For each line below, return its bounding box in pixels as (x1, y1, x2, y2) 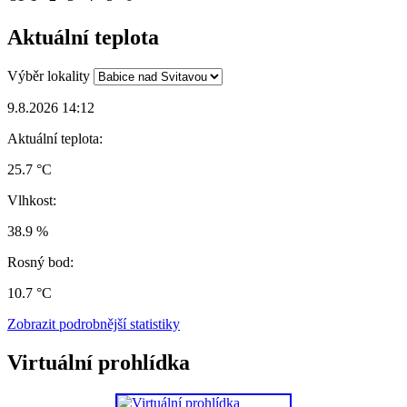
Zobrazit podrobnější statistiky (7, 316, 180, 333)
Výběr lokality (7, 68, 90, 84)
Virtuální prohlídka (7, 351, 190, 375)
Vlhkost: (7, 193, 56, 209)
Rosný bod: (7, 254, 74, 271)
